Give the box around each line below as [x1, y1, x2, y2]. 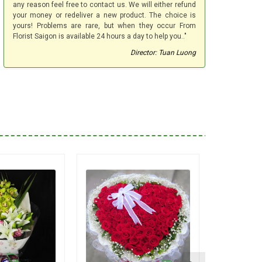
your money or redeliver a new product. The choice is [13, 11, 196, 20]
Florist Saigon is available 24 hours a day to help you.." [13, 32, 187, 41]
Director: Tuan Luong [130, 49, 196, 57]
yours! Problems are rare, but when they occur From [13, 22, 196, 30]
